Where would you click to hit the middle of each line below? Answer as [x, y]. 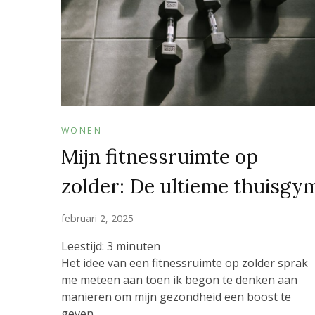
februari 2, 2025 [97, 218]
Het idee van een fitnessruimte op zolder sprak [185, 263]
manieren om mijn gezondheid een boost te [176, 296]
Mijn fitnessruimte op [160, 156]
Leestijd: [83, 246]
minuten [138, 246]
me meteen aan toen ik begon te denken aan [179, 279]
